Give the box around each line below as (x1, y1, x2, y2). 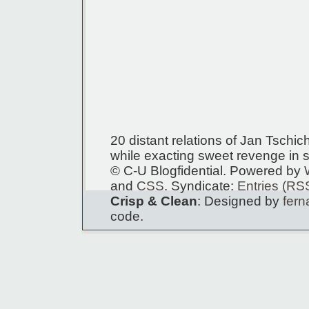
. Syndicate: (164, 179, 237, 193)
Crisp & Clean (110, 194, 197, 208)
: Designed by (197, 194, 283, 208)
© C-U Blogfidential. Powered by (110, 163, 304, 178)
